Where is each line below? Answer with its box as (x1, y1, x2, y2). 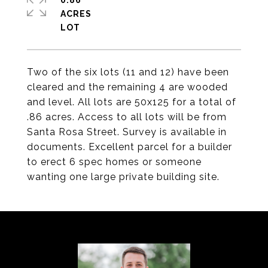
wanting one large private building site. (27, 171, 220, 182)
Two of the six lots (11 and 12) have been (27, 66, 229, 78)
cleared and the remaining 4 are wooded (27, 81, 228, 93)
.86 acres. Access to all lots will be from (27, 111, 227, 123)
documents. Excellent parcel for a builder (27, 141, 232, 153)
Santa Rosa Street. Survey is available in (27, 126, 227, 138)
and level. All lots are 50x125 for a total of (27, 96, 236, 108)
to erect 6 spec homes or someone (27, 156, 202, 167)
